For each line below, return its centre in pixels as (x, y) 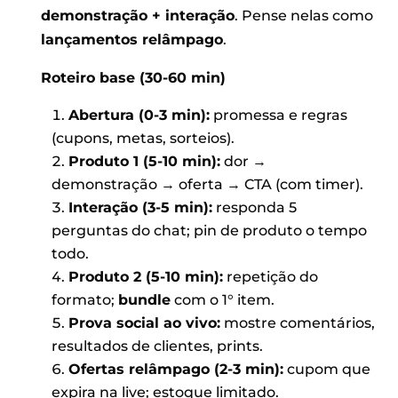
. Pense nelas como (304, 15)
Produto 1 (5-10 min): (144, 161)
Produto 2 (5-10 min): (145, 276)
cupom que (326, 369)
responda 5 (254, 207)
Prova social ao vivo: (144, 322)
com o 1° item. (222, 299)
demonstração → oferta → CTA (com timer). (207, 184)
